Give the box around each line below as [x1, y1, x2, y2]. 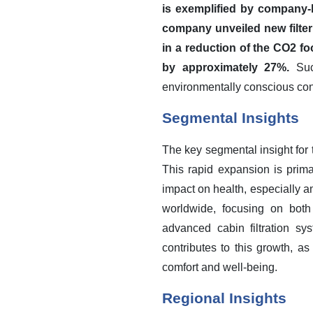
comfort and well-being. [162, 261, 277, 273]
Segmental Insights [162, 109, 299, 126]
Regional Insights [162, 289, 286, 307]
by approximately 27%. [162, 61, 290, 73]
